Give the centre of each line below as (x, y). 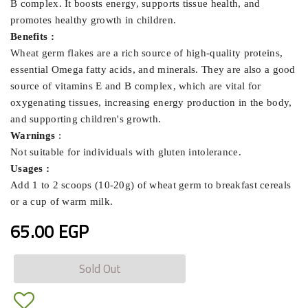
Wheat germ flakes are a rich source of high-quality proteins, (147, 53)
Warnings (34, 135)
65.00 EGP (50, 231)
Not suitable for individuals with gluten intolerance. (126, 152)
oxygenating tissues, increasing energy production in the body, (151, 102)
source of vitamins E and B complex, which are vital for (136, 86)
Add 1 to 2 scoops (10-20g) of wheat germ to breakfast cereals (151, 185)
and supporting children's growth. (86, 119)
